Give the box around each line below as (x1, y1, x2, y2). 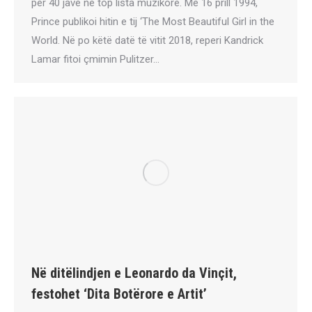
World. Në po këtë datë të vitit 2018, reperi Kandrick (31, 33, 263, 47)
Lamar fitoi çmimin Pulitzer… (31, 52, 159, 65)
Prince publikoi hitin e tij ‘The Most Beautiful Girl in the (31, 15, 274, 28)
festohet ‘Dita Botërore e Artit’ (31, 286, 207, 303)
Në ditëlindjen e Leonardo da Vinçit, (31, 265, 237, 282)
